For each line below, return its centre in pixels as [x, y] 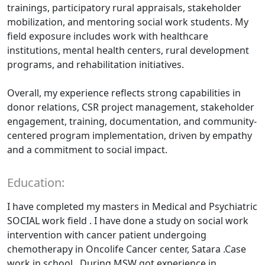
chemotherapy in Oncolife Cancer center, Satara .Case [127, 249]
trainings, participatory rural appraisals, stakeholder [124, 8]
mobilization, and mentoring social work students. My [128, 22]
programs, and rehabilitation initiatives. [96, 65]
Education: [36, 183]
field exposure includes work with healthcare [108, 36]
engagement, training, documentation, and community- [132, 122]
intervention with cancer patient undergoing [107, 235]
